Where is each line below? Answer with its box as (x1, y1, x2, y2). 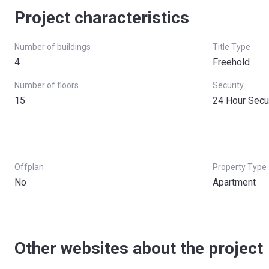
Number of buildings (14, 42, 91, 52)
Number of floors (14, 80, 79, 90)
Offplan (14, 162, 44, 172)
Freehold (213, 56, 250, 68)
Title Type (213, 42, 250, 52)
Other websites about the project (14, 238, 263, 258)
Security (213, 80, 244, 90)
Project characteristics (14, 8, 189, 28)
